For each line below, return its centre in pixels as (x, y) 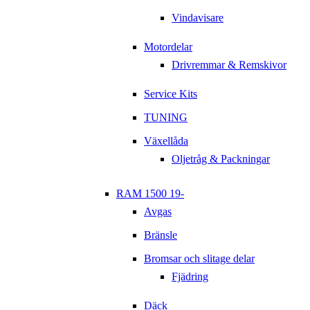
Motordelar (168, 47)
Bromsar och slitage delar (199, 259)
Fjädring (190, 277)
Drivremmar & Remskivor (229, 65)
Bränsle (161, 235)
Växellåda (166, 141)
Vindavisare (198, 18)
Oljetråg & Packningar (221, 159)
